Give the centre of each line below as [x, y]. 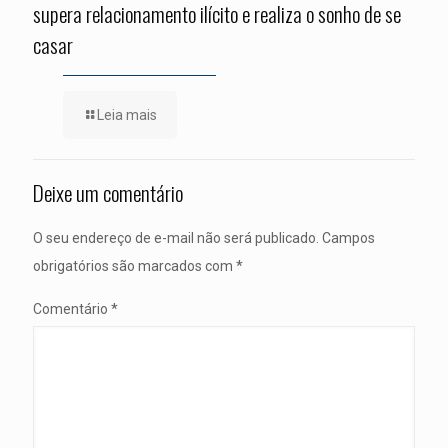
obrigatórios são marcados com [134, 266]
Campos [348, 238]
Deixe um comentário [108, 192]
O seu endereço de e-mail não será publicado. [176, 238]
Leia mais [127, 115]
